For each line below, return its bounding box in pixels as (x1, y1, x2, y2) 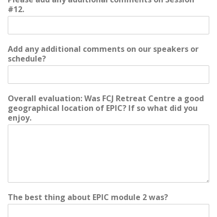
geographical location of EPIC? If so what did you (8, 103, 198, 113)
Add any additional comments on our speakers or (8, 44, 199, 54)
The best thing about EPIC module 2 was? (8, 192, 168, 202)
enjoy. (8, 112, 31, 123)
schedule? (8, 53, 46, 64)
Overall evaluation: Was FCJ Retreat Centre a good (8, 93, 204, 104)
